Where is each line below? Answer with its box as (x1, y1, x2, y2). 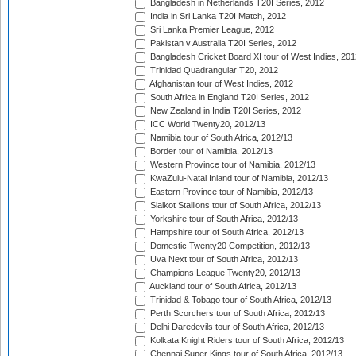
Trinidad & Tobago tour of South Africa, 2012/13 (148, 295, 331, 305)
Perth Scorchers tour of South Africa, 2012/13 (148, 308, 325, 319)
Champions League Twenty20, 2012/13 (148, 268, 300, 278)
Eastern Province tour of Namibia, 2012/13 (148, 187, 313, 197)
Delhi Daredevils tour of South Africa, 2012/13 (148, 322, 324, 332)
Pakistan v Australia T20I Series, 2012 (148, 38, 296, 48)
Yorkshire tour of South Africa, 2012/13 (148, 214, 298, 224)
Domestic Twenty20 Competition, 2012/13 (148, 241, 310, 251)
